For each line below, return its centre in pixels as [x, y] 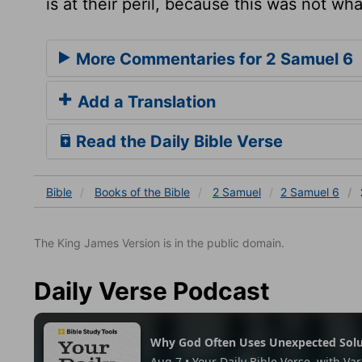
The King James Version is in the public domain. [159, 242]
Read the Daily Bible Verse [177, 141]
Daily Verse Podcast [152, 290]
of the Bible [160, 192]
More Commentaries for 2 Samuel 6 [213, 59]
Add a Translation [145, 101]
